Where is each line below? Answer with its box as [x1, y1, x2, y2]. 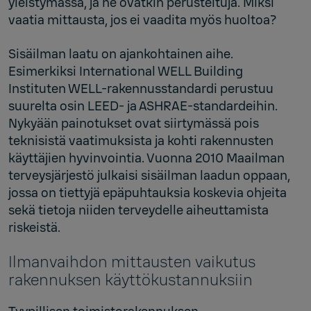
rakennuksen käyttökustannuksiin [8, 269, 253, 290]
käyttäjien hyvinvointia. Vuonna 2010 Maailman [8, 149, 285, 167]
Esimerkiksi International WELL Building [8, 62, 243, 80]
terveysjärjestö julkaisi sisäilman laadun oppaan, [8, 167, 290, 184]
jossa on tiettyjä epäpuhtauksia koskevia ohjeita [8, 184, 287, 201]
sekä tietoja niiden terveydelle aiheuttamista [8, 201, 269, 219]
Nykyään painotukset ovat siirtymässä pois [8, 115, 259, 132]
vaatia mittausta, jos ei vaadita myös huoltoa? [8, 11, 279, 28]
